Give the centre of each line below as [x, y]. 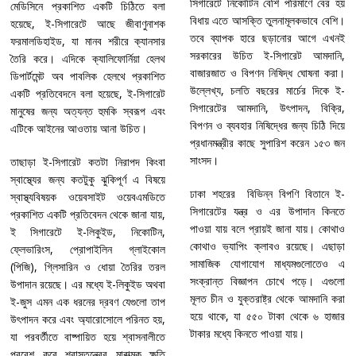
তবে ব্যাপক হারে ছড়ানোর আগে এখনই [267, 37]
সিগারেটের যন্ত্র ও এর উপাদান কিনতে [267, 211]
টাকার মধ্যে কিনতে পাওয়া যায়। [252, 333]
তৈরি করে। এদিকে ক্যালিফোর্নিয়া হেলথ [88, 58]
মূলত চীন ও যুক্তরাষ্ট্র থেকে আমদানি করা [267, 298]
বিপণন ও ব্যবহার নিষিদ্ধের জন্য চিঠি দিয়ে [267, 125]
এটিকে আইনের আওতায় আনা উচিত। [79, 128]
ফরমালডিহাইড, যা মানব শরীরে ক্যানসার [88, 41]
